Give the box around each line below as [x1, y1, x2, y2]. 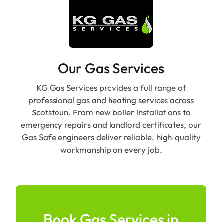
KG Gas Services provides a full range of [36, 82, 186, 93]
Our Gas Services [58, 59, 164, 77]
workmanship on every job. [60, 144, 162, 155]
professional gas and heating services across [28, 94, 194, 105]
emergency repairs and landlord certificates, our [21, 119, 201, 130]
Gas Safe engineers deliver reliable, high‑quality [21, 131, 201, 142]
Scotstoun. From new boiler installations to [31, 107, 191, 117]
